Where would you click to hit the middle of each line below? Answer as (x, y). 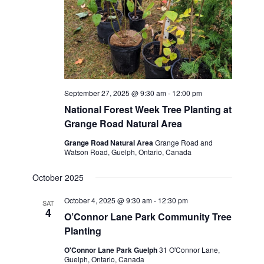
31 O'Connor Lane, (189, 249)
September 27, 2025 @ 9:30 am (115, 93)
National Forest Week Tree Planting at (148, 109)
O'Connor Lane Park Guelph (111, 250)
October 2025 (58, 177)
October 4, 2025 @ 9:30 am (108, 200)
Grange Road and (184, 142)
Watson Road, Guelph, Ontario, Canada (128, 151)
